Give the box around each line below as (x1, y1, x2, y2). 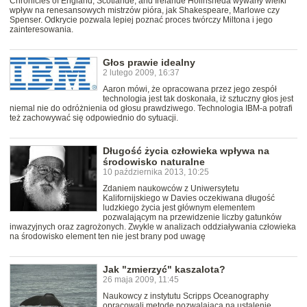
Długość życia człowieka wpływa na (103, 145, 269, 157)
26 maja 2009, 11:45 (103, 275, 179, 285)
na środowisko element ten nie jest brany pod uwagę (10, 232, 206, 242)
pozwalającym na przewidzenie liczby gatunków (103, 212, 282, 223)
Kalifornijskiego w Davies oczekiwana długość (103, 193, 275, 204)
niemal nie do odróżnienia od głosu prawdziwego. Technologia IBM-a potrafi (10, 103, 293, 114)
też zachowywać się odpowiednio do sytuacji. (10, 113, 178, 123)
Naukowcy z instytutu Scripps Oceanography (103, 291, 269, 302)
